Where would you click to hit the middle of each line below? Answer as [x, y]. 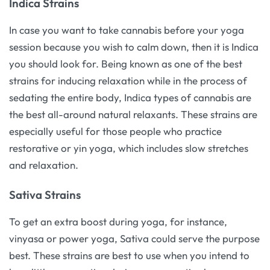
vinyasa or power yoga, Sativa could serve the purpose [134, 239]
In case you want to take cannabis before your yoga [127, 30]
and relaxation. [44, 165]
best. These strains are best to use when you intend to [129, 256]
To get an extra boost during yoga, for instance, [118, 222]
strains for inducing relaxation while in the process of [128, 81]
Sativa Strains [45, 194]
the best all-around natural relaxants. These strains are [133, 115]
